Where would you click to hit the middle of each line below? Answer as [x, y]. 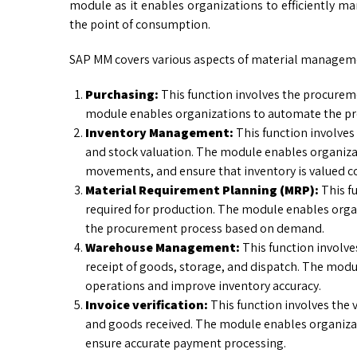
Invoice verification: [147, 305]
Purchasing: [122, 95]
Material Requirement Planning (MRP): [202, 190]
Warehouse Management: [163, 248]
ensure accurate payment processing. [187, 343]
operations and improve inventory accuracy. [203, 286]
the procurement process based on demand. [205, 229]
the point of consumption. [140, 25]
